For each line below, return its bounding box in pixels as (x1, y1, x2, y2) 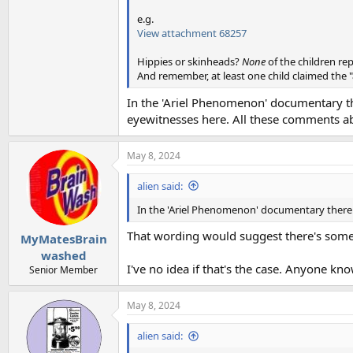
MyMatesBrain (20, 231, 107, 247)
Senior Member (29, 263, 98, 277)
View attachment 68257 (137, 26, 247, 40)
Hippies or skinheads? (137, 54, 242, 69)
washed (40, 247, 87, 263)
